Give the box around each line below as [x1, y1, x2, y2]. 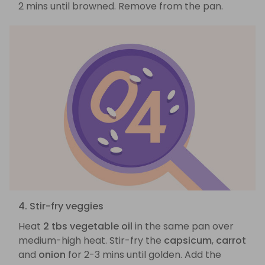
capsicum [164, 234, 212, 248]
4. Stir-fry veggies [18, 199, 104, 214]
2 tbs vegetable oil [43, 219, 132, 234]
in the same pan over [132, 219, 234, 234]
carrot [216, 234, 246, 248]
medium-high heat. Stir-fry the [18, 234, 164, 248]
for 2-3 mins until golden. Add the [66, 248, 221, 262]
